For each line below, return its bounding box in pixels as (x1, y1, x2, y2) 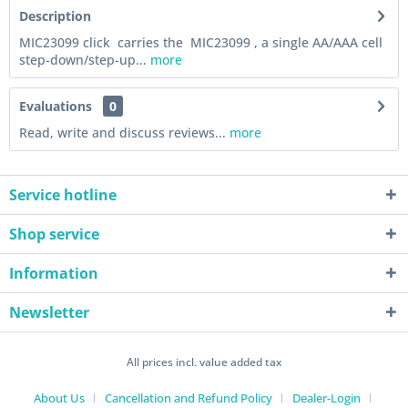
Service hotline (9, 185, 117, 205)
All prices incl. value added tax (127, 354, 281, 371)
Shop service (9, 224, 99, 244)
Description (19, 7, 91, 25)
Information (9, 263, 98, 283)
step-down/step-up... (19, 51, 147, 68)
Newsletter (9, 302, 89, 322)
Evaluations (19, 97, 92, 115)
